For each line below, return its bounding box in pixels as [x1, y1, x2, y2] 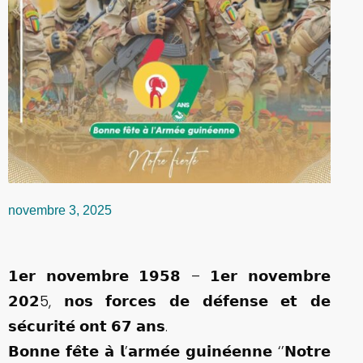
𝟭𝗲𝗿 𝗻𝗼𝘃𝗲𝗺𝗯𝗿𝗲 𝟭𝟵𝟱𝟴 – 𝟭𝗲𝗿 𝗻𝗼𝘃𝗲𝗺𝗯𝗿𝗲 [8, 266, 331, 286]
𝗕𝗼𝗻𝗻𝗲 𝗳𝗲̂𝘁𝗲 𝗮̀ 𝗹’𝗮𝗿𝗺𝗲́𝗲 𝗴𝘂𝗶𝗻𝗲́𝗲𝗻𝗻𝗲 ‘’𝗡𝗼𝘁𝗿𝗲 [8, 341, 331, 361]
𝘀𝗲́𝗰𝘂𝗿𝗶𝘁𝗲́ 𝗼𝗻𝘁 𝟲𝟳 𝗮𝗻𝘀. [8, 316, 168, 336]
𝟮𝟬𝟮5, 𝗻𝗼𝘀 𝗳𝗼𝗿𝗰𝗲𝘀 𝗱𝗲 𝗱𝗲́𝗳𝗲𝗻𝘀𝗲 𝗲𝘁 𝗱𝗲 [8, 291, 331, 311]
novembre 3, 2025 [8, 203, 112, 217]
